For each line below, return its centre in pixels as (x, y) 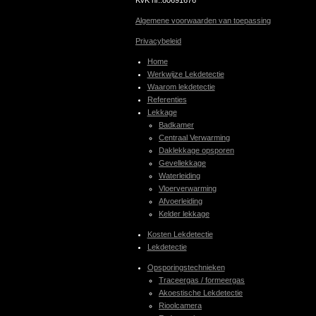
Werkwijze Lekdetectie (186, 74)
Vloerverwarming (188, 188)
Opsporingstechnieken (186, 267)
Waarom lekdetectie (181, 86)
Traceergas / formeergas (202, 280)
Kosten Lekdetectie (180, 234)
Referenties (167, 99)
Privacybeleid (158, 41)
